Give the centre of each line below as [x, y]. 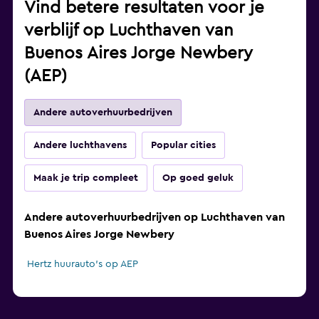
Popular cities [183, 146]
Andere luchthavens [80, 146]
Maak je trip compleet [86, 178]
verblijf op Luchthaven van [129, 31]
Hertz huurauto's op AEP [83, 265]
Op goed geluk [198, 178]
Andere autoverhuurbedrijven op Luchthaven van [155, 218]
